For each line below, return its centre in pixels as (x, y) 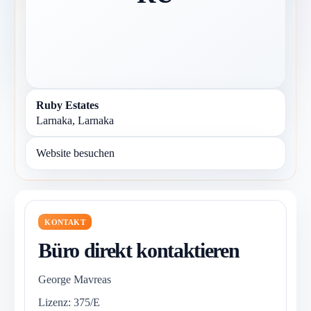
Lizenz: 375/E (69, 303)
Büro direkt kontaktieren (139, 251)
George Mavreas (75, 280)
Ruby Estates (68, 105)
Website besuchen (76, 153)
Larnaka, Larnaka (75, 120)
